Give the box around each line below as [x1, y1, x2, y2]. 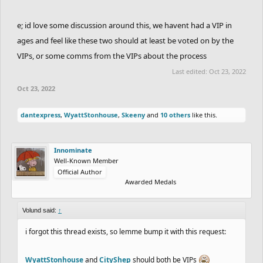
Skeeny [122, 110, 145, 119]
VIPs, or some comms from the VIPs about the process [17, 50, 207, 61]
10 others [160, 110, 190, 119]
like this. [190, 110, 217, 119]
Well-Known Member [54, 156, 119, 165]
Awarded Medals [124, 177, 176, 186]
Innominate [54, 145, 92, 154]
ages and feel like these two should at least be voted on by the [17, 35, 234, 46]
